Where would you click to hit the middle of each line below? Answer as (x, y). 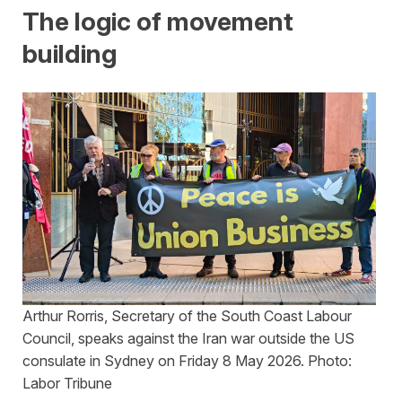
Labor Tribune (67, 384)
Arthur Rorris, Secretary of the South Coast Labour (187, 316)
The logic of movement (158, 21)
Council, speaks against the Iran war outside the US (188, 339)
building (70, 53)
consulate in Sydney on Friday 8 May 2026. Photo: (187, 361)
